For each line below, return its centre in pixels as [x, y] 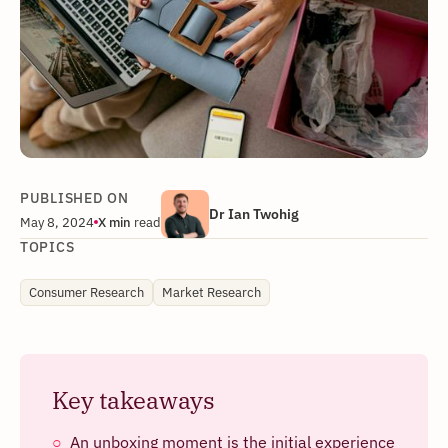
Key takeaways [133, 399]
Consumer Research [86, 291]
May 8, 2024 [57, 221]
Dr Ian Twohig [254, 213]
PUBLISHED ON [74, 197]
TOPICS [47, 246]
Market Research [211, 291]
